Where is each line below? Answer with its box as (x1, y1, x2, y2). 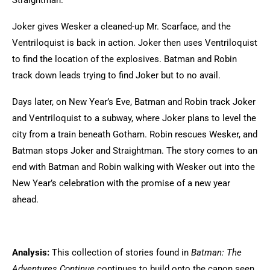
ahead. (12, 194, 41, 205)
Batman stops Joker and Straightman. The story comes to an (12, 145, 257, 156)
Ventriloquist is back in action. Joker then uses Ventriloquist (12, 37, 257, 48)
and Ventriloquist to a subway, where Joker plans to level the (12, 113, 256, 124)
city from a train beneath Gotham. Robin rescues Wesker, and (12, 129, 257, 140)
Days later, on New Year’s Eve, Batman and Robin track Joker (12, 96, 256, 107)
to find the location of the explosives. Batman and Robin (12, 54, 237, 64)
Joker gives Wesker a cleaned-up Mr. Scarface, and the (12, 21, 231, 32)
